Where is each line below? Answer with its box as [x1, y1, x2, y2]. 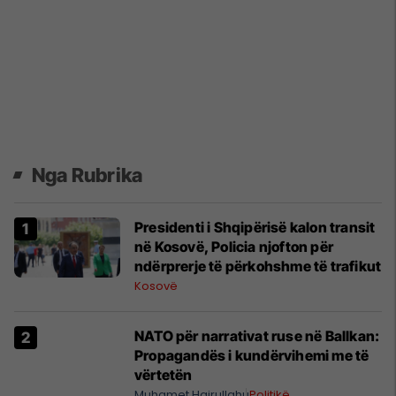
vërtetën [134, 366, 193, 385]
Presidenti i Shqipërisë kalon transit [134, 218, 376, 237]
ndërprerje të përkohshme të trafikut [134, 257, 382, 276]
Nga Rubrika [32, 164, 143, 187]
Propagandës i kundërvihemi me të [134, 346, 369, 365]
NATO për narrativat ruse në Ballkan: [134, 327, 380, 346]
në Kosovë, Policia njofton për [134, 238, 333, 256]
